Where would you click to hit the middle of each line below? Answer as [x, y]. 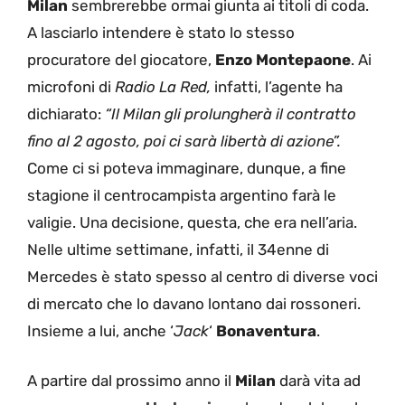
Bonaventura [266, 330]
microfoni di [71, 86]
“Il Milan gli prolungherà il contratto [231, 113]
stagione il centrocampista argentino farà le [182, 195]
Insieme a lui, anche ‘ [100, 330]
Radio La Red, [163, 86]
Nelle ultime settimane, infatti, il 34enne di [178, 249]
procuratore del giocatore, [119, 59]
